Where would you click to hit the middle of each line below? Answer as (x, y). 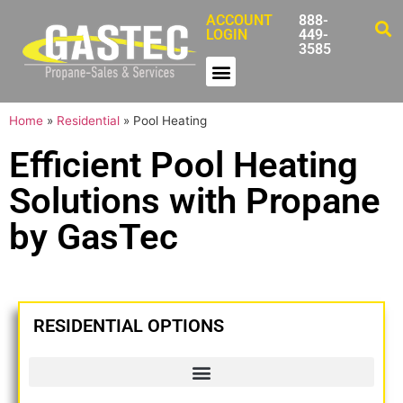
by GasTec (94, 237)
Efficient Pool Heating (184, 166)
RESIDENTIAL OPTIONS (129, 326)
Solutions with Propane (195, 201)
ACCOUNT (240, 20)
